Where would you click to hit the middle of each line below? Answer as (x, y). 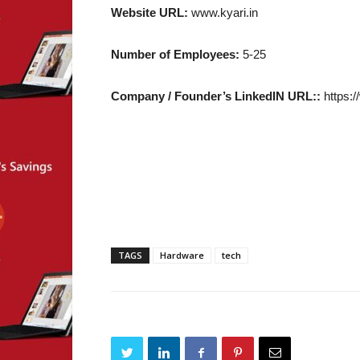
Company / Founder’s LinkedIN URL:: (216, 96)
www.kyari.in (223, 12)
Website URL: (149, 12)
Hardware (182, 255)
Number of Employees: (175, 54)
